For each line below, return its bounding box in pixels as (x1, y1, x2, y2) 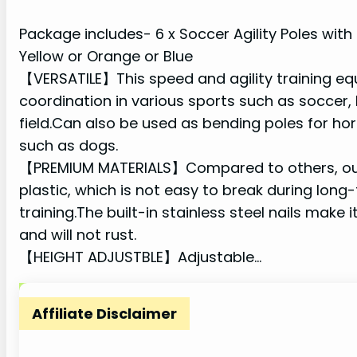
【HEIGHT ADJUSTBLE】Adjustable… (19, 247, 261, 268)
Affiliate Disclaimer (32, 304, 177, 324)
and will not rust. (19, 225, 136, 245)
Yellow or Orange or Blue (19, 46, 193, 67)
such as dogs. (19, 135, 118, 156)
